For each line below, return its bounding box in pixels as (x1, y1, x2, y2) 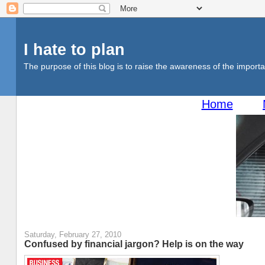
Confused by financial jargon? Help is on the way (24, 238, 244, 250)
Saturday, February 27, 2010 (24, 230, 121, 240)
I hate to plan (23, 40, 125, 59)
